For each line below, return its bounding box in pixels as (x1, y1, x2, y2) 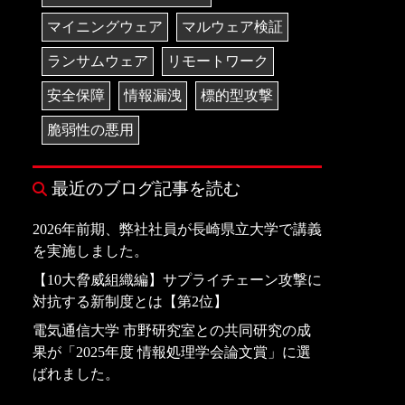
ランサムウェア (47, 53, 148, 70)
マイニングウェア (47, 19, 163, 35)
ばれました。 (33, 366, 119, 382)
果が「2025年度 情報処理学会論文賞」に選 (33, 344, 311, 361)
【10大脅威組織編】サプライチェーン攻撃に (33, 272, 322, 288)
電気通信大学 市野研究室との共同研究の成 (33, 323, 311, 339)
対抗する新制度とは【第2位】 (33, 294, 228, 310)
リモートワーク (167, 53, 268, 70)
